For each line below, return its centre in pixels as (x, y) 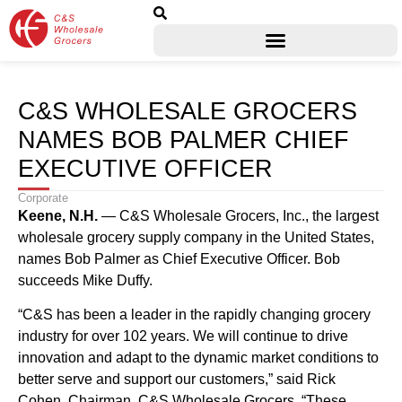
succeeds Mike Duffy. (85, 280)
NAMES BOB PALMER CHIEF (184, 140)
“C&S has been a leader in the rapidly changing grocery (194, 315)
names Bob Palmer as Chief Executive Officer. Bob (179, 259)
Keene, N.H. (60, 216)
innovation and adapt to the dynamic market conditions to (198, 358)
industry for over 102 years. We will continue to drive (183, 336)
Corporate (43, 198)
